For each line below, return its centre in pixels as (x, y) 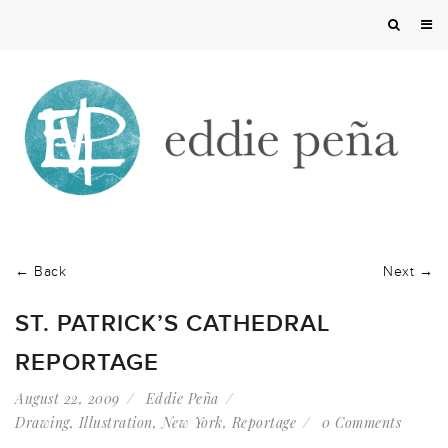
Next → (408, 271)
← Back (40, 271)
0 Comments (361, 422)
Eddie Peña (182, 398)
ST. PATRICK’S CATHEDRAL (172, 323)
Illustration (115, 422)
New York (192, 422)
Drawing (42, 422)
